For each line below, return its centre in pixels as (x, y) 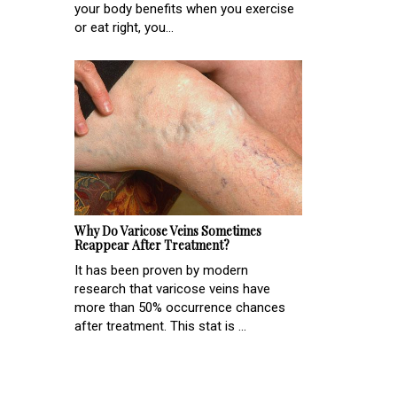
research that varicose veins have (172, 289)
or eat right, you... (124, 28)
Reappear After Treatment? (152, 245)
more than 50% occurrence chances (180, 308)
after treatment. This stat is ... (160, 327)
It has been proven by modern (161, 271)
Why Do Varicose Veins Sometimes (168, 231)
